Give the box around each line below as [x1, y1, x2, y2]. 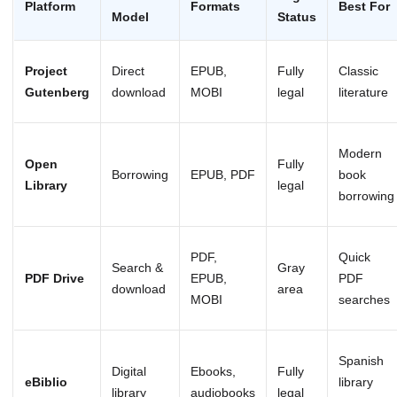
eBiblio [25, 374, 67, 390]
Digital [112, 363, 146, 379]
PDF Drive [25, 270, 84, 286]
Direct [112, 63, 144, 79]
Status [277, 9, 316, 25]
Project [25, 63, 67, 79]
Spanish [339, 353, 384, 369]
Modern [339, 145, 382, 161]
